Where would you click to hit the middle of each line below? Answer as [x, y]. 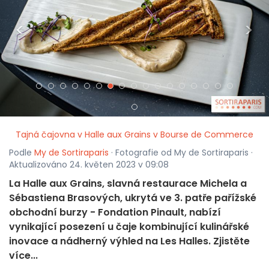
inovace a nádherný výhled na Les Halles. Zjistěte [129, 241]
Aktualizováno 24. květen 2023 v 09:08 [89, 165]
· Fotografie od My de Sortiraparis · [181, 153]
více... [23, 256]
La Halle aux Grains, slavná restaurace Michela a [128, 184]
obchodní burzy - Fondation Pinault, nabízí [115, 213]
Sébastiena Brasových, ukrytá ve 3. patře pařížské [133, 198]
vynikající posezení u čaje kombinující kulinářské [129, 227]
